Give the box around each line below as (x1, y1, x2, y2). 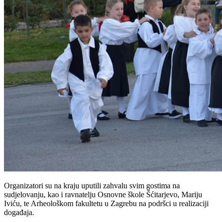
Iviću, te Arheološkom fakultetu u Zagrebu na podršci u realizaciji (4, 199, 209, 208)
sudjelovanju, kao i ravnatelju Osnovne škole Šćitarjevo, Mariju (4, 190, 202, 199)
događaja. (4, 208, 34, 217)
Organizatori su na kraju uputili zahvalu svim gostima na (4, 181, 180, 190)
